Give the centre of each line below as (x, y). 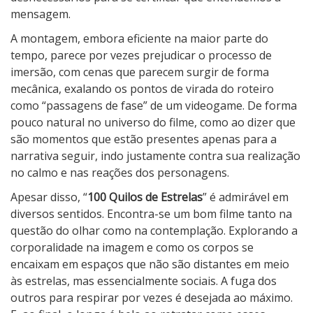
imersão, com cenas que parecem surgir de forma (140, 72)
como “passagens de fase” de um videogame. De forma (154, 106)
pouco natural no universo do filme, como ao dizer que (153, 123)
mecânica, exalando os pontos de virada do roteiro (142, 89)
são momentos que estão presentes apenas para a (144, 139)
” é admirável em (246, 197)
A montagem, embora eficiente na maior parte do (139, 39)
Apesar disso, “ (49, 197)
